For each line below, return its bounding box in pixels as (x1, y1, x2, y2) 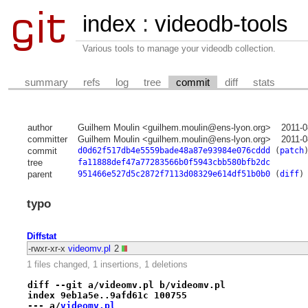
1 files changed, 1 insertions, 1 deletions (26, 259, 188, 270)
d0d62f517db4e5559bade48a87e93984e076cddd (77, 146, 270, 156)
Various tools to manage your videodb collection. (82, 43, 276, 54)
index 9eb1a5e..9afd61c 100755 (27, 289, 187, 300)
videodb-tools (155, 11, 288, 36)
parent (27, 169, 52, 180)
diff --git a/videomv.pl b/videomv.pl (27, 279, 225, 290)
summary (25, 76, 69, 88)
